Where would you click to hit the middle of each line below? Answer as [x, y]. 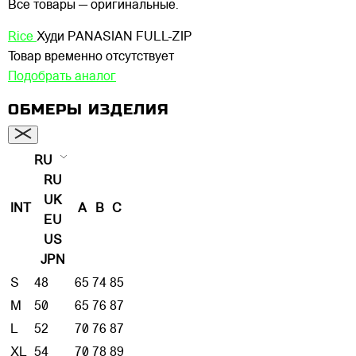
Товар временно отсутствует [91, 57]
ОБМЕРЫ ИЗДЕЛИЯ [89, 110]
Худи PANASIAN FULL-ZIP [114, 37]
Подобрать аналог [62, 77]
